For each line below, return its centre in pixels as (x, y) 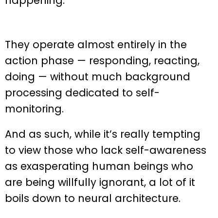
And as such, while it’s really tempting (103, 134)
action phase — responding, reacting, (102, 60)
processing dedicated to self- (82, 92)
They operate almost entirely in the (96, 44)
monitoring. (34, 109)
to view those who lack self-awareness (106, 150)
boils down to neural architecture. (93, 198)
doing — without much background (98, 76)
